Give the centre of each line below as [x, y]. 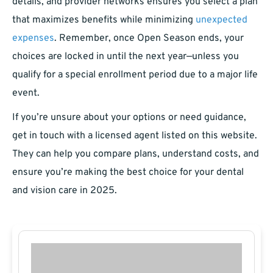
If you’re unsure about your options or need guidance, [129, 118]
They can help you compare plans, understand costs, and [136, 154]
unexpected [222, 20]
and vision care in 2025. [65, 191]
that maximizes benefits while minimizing [104, 20]
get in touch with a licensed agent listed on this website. [135, 136]
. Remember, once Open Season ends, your [149, 39]
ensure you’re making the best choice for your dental [128, 173]
